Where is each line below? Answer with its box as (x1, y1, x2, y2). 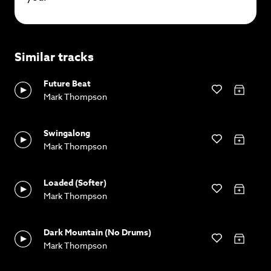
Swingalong (44, 126, 90, 140)
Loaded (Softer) (44, 176, 106, 189)
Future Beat (44, 77, 91, 90)
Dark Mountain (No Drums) (44, 226, 151, 239)
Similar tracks (15, 48, 94, 65)
